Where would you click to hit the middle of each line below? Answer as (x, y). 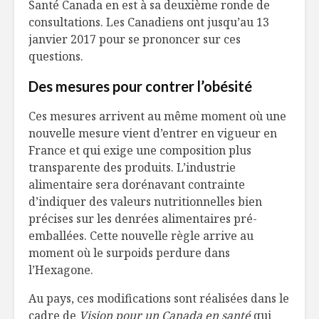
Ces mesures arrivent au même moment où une (157, 116)
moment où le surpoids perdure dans (129, 253)
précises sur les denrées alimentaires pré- (143, 219)
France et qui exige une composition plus (140, 151)
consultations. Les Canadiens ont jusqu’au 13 (149, 22)
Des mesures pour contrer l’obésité (140, 87)
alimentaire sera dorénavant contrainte (137, 185)
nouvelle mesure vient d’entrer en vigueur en (153, 134)
